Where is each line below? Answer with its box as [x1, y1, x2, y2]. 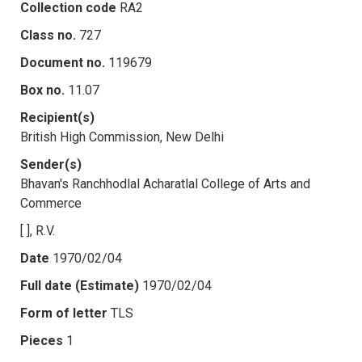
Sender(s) [20, 156, 82, 172]
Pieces [20, 332, 63, 348]
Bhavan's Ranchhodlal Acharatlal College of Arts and [20, 175, 310, 192]
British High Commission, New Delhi [20, 128, 224, 145]
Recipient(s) [20, 109, 95, 125]
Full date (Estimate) [20, 277, 139, 293]
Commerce [20, 195, 82, 211]
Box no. [20, 82, 65, 98]
